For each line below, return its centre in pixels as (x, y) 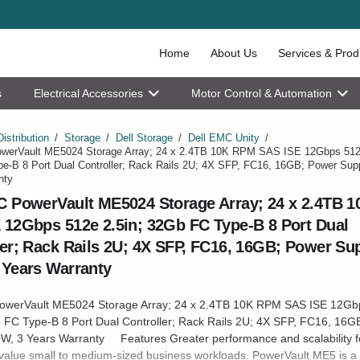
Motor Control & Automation (261, 93)
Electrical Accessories (89, 93)
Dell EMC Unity (223, 138)
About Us (234, 53)
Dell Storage (144, 138)
